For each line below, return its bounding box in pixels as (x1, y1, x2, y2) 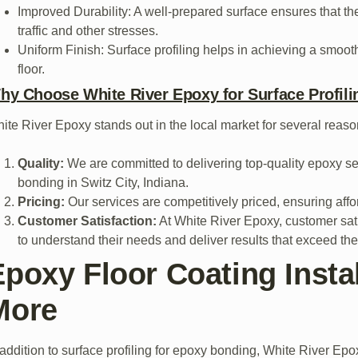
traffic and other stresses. (18, 23, 159, 38)
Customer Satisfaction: (18, 213, 157, 228)
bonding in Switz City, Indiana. (18, 175, 189, 189)
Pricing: (18, 194, 66, 209)
